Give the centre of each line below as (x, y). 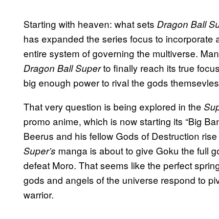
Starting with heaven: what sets (90, 24)
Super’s (41, 151)
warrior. (39, 195)
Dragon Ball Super (63, 68)
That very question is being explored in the (114, 107)
